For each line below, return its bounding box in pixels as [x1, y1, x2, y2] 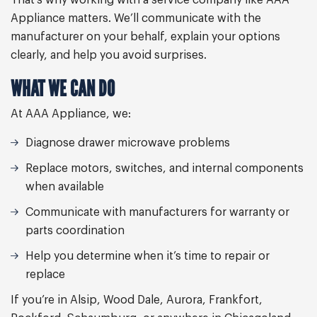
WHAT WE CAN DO [11, 75, 115, 101]
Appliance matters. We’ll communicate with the [11, 13, 261, 24]
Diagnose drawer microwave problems [25, 137, 230, 149]
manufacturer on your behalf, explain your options [11, 31, 280, 42]
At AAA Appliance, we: [11, 108, 131, 120]
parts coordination [25, 225, 125, 236]
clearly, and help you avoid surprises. [11, 50, 207, 61]
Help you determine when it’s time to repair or [25, 250, 270, 262]
